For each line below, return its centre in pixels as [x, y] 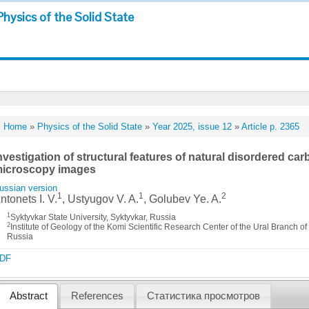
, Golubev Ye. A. [183, 199]
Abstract [28, 296]
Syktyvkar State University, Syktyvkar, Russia [93, 217]
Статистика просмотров [204, 296]
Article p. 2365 [271, 127]
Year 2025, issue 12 [192, 127]
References [97, 296]
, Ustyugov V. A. [101, 199]
